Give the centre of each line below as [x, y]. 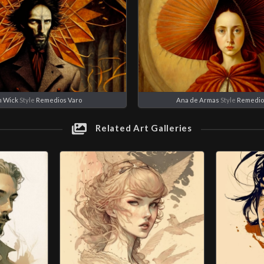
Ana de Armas [197, 100]
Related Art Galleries [143, 128]
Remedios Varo [59, 100]
